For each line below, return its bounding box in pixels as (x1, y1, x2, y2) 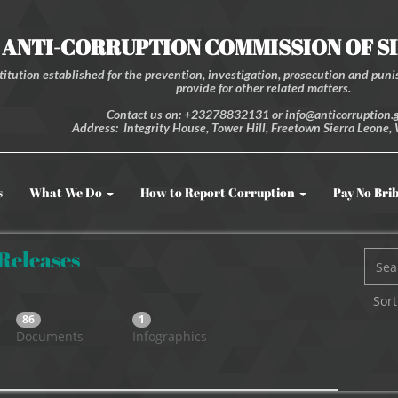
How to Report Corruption (140, 184, 298, 201)
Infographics (131, 328, 207, 346)
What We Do (29, 184, 102, 201)
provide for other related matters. (176, 80, 354, 95)
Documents (16, 328, 84, 346)
